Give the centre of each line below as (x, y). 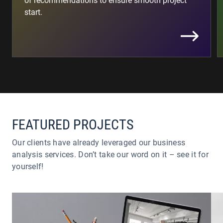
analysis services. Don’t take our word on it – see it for (110, 155)
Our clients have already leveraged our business (99, 143)
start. (33, 12)
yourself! (28, 167)
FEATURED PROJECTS (73, 125)
